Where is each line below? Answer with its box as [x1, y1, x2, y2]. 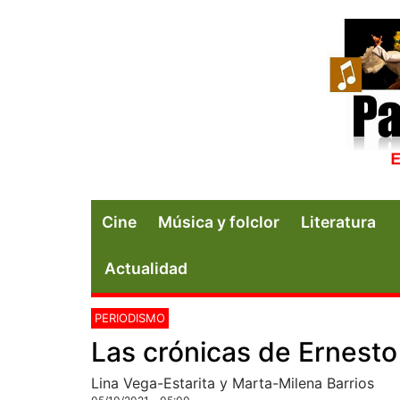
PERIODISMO [95, 310, 165, 325]
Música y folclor [158, 212, 279, 231]
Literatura [301, 212, 376, 231]
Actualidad [104, 258, 187, 278]
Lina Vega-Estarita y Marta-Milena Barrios [91, 373, 374, 392]
